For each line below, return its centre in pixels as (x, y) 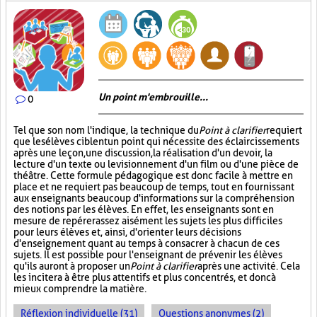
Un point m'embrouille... (153, 97)
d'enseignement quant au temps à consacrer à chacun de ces (146, 243)
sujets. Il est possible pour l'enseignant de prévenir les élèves (148, 255)
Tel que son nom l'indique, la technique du (106, 130)
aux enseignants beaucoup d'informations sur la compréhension (154, 198)
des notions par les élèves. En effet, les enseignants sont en (144, 209)
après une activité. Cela (249, 266)
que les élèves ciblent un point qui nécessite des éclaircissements (156, 142)
